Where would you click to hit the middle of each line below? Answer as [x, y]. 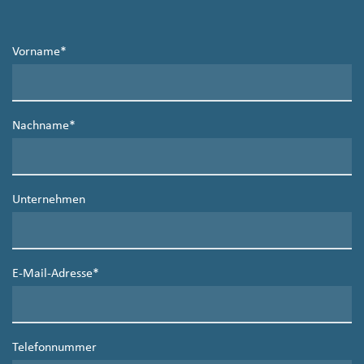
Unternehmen [49, 200]
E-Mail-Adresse [52, 274]
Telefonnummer [54, 348]
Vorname [36, 52]
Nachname [41, 126]
